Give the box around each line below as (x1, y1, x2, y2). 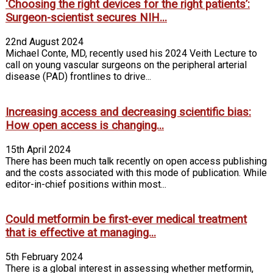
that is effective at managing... (5, 226, 156, 240)
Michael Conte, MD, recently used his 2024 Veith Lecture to (5, 48, 257, 60)
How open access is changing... (5, 118, 164, 132)
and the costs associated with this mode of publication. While (5, 166, 267, 179)
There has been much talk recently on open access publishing (5, 155, 267, 167)
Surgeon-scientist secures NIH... (5, 11, 167, 25)
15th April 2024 (5, 143, 71, 155)
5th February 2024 (5, 251, 83, 263)
